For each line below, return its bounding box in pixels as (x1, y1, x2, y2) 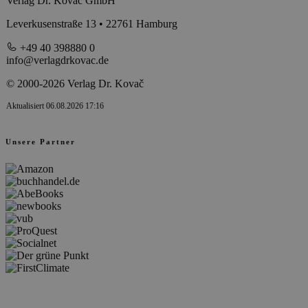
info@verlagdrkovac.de (6, 54, 109, 66)
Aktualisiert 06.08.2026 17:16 (6, 100, 104, 111)
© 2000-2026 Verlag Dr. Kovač (6, 77, 144, 89)
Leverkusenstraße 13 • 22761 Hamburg (6, 17, 177, 30)
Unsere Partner (5, 137, 76, 146)
